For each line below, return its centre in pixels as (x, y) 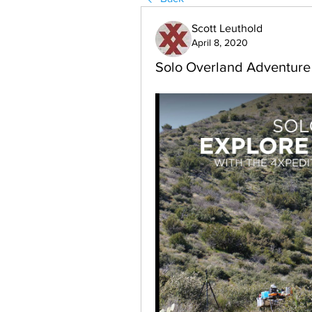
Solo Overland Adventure (233, 67)
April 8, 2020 (220, 42)
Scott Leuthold (227, 28)
